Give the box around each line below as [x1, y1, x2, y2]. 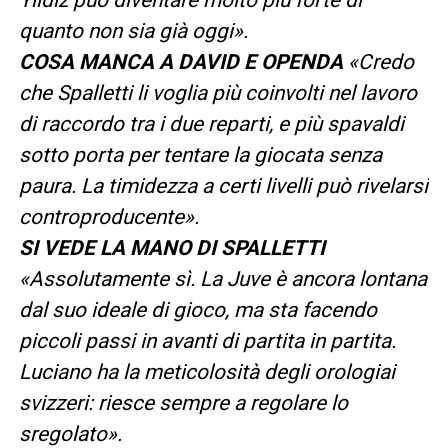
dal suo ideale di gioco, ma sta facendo [18, 297, 377, 322]
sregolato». [18, 421, 122, 446]
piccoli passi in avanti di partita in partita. [18, 328, 396, 353]
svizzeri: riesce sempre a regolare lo [18, 390, 348, 415]
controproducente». [18, 204, 199, 229]
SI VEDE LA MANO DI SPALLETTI [18, 235, 325, 260]
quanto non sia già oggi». [18, 18, 248, 43]
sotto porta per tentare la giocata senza [18, 142, 382, 167]
